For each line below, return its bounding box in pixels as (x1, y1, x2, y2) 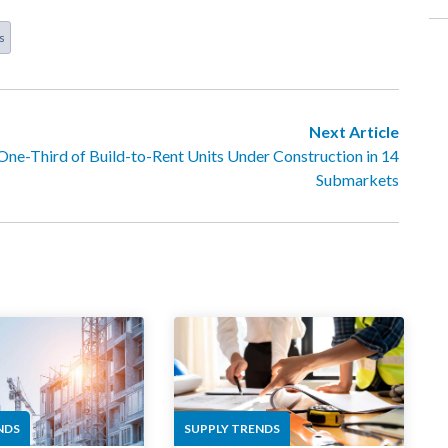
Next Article (309, 121, 399, 141)
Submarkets (316, 169, 399, 189)
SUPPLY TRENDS (183, 421, 280, 437)
